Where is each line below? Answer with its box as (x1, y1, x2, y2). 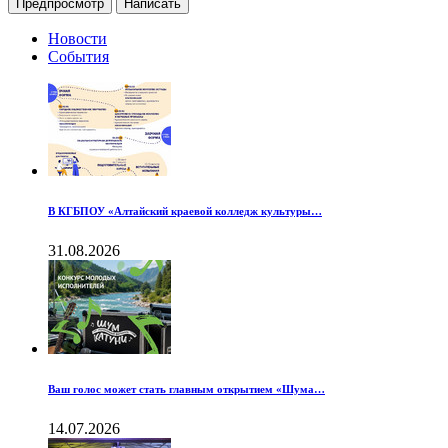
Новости (48, 30, 107, 48)
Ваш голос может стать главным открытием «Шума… (48, 383, 325, 396)
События (48, 48, 109, 66)
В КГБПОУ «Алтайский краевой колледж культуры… (48, 205, 322, 218)
